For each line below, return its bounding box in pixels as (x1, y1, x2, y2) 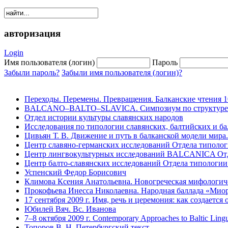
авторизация (4, 27, 61, 39)
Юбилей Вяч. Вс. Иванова (24, 205, 116, 214)
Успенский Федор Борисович (24, 168, 126, 177)
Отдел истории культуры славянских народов (24, 113, 183, 122)
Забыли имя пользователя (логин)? (62, 68, 182, 77)
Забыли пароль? (4, 68, 60, 77)
